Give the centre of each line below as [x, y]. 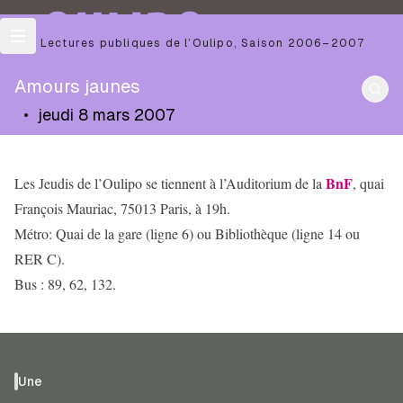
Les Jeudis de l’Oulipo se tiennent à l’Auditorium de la [170, 183]
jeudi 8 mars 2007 [107, 115]
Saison [264, 43]
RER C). [40, 259]
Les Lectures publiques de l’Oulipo [124, 43]
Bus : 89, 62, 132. [65, 284]
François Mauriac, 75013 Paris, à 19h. [122, 208]
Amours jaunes [77, 86]
